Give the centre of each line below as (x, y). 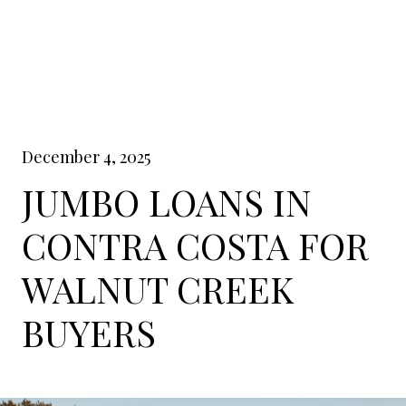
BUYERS (89, 332)
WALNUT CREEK (158, 289)
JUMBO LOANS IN (167, 202)
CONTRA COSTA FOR (195, 245)
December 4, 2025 (86, 157)
